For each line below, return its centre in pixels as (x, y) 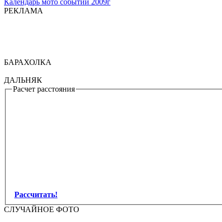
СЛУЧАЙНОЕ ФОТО (42, 209)
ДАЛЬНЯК (23, 80)
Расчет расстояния (44, 89)
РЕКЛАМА (24, 11)
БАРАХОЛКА (28, 62)
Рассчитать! (36, 194)
